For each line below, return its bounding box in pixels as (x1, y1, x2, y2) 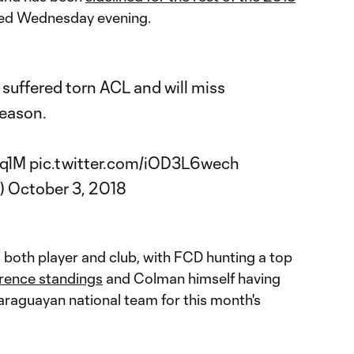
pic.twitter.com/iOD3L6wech (29, 153, 239, 172)
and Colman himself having (103, 269, 281, 287)
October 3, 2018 (8, 179, 126, 198)
